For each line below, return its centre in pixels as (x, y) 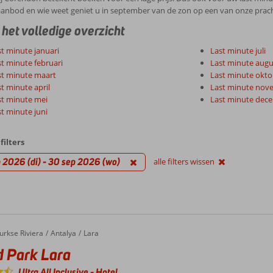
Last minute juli (238, 51)
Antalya (63, 233)
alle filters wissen (184, 161)
